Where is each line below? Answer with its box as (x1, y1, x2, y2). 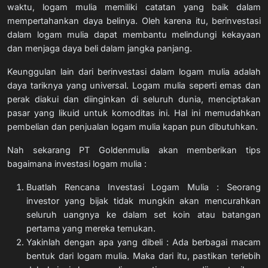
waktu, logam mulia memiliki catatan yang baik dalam (7, 1, 261, 12)
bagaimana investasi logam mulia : (7, 158, 147, 169)
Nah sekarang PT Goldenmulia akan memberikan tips (7, 144, 261, 155)
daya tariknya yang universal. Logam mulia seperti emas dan (7, 80, 261, 90)
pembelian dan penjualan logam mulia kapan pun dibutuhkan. (7, 121, 258, 132)
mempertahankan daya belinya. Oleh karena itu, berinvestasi (7, 15, 261, 26)
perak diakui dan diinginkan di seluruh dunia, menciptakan (7, 93, 261, 104)
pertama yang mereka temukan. (26, 223, 156, 233)
